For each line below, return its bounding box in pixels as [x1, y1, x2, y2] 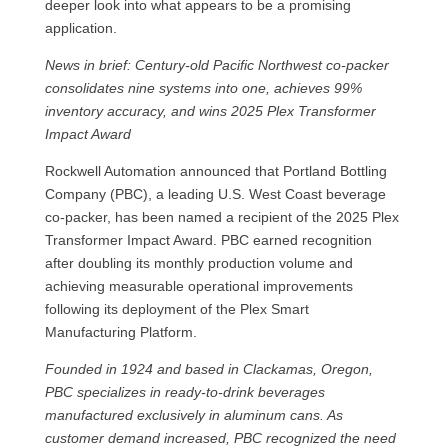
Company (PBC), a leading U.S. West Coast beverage [44, 186, 386, 202]
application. [44, 20, 117, 36]
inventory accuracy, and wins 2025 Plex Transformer [44, 103, 376, 119]
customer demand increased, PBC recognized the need [44, 430, 396, 446]
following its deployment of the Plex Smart [44, 301, 309, 317]
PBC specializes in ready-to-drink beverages [44, 384, 325, 400]
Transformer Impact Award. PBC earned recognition [44, 232, 372, 248]
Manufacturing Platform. [44, 324, 197, 340]
